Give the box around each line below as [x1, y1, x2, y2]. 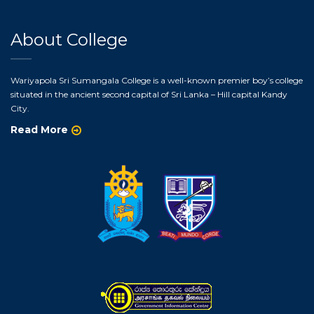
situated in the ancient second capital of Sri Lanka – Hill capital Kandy [11, 88, 287, 100]
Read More [11, 123, 68, 136]
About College [11, 29, 128, 50]
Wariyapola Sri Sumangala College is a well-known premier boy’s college [11, 74, 303, 86]
